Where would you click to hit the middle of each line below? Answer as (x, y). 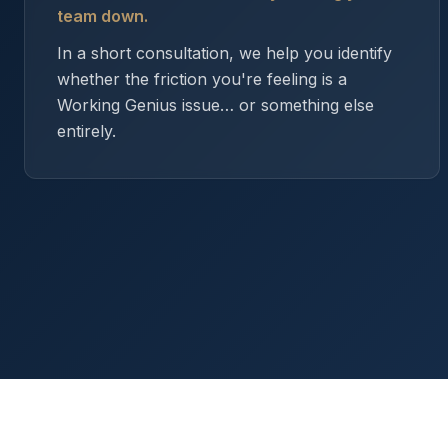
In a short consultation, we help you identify (224, 53)
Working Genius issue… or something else (215, 105)
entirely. (86, 131)
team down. (102, 16)
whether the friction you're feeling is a (202, 79)
